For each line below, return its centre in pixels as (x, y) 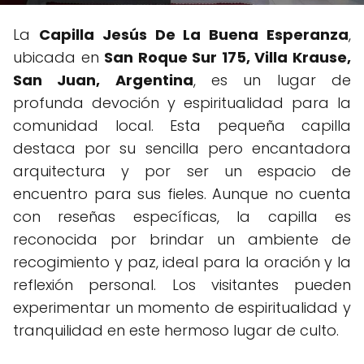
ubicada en (59, 57)
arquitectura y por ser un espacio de (182, 171)
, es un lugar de (272, 80)
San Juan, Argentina (103, 80)
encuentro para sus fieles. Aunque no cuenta (182, 193)
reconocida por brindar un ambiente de (182, 239)
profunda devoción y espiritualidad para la (182, 102)
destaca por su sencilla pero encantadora (182, 148)
